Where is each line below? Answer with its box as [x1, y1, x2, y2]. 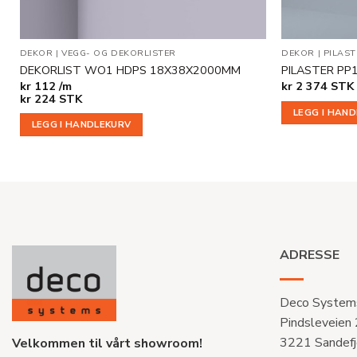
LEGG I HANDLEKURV [31, 118, 131, 131]
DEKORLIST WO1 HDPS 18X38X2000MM [19, 61, 241, 78]
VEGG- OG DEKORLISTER [61, 47, 176, 60]
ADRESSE [280, 246, 339, 265]
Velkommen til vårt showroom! [12, 335, 202, 353]
